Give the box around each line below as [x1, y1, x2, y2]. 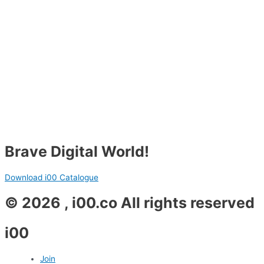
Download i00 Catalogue [5, 172, 98, 182]
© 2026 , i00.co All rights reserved [5, 194, 255, 212]
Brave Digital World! [5, 142, 149, 160]
